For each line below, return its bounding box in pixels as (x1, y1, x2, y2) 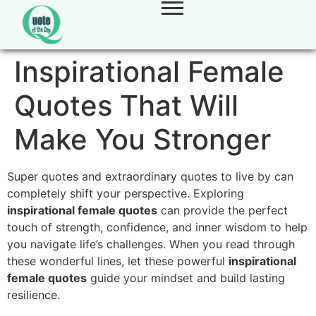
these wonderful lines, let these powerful (7, 254, 229, 268)
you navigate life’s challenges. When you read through (7, 237, 295, 251)
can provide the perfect (157, 203, 288, 217)
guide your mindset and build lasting (87, 271, 285, 285)
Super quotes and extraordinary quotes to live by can (7, 169, 293, 183)
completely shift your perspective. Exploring (7, 186, 244, 200)
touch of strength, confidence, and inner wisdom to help (7, 220, 308, 234)
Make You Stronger (14, 122, 271, 157)
